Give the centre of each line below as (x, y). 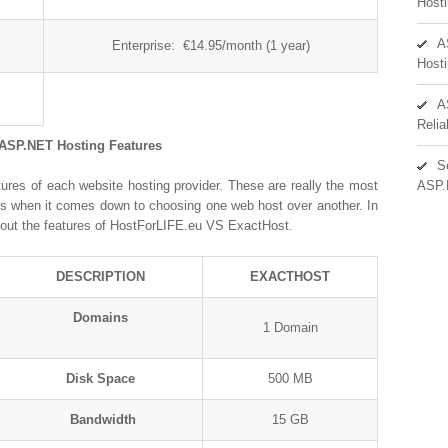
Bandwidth (102, 419)
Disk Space (100, 378)
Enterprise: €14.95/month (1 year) (210, 45)
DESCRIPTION (100, 276)
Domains (100, 317)
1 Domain (290, 327)
